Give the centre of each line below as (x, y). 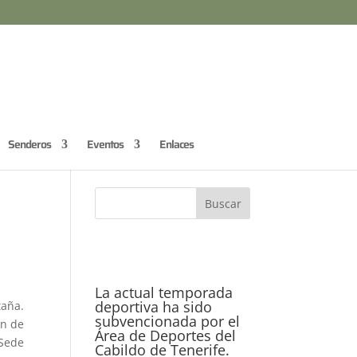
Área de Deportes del (166, 335)
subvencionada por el (168, 321)
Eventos (105, 144)
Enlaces (177, 144)
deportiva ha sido (154, 307)
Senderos (29, 144)
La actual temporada (164, 292)
